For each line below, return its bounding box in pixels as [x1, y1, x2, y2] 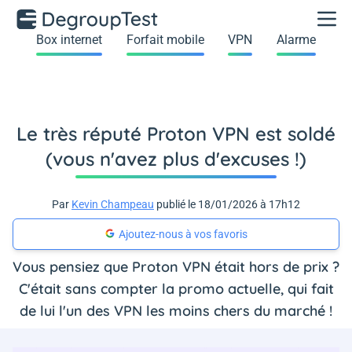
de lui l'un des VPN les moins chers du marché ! [20, 302, 332, 320]
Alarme [276, 32, 316, 47]
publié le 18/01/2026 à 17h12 [154, 198, 300, 211]
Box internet [36, 32, 103, 47]
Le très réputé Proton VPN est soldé [16, 122, 335, 145]
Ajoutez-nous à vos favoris [119, 228, 247, 240]
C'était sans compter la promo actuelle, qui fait [18, 280, 334, 298]
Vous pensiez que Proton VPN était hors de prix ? [13, 258, 339, 276]
